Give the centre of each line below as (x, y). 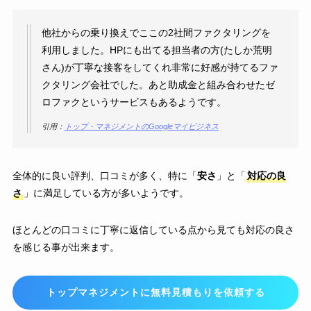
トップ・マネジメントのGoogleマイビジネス (141, 126)
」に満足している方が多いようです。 (106, 193)
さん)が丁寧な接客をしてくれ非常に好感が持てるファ (160, 68)
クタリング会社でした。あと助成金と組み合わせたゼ (158, 85)
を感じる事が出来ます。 (66, 247)
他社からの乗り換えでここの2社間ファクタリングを (156, 33)
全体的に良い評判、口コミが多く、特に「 (104, 175)
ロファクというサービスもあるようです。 (134, 102)
